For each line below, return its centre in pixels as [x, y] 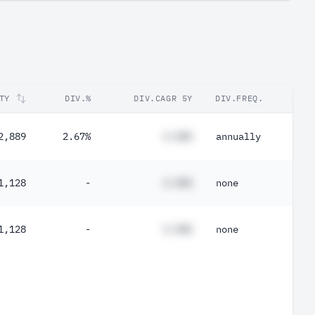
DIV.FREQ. [239, 98]
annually [238, 136]
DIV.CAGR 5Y [163, 98]
